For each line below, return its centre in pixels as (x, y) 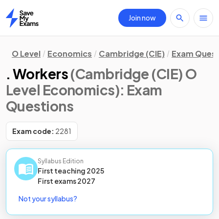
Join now (142, 18)
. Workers (37, 74)
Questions (40, 106)
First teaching (62, 171)
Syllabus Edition (61, 161)
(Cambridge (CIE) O (133, 74)
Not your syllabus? (48, 198)
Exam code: (33, 131)
